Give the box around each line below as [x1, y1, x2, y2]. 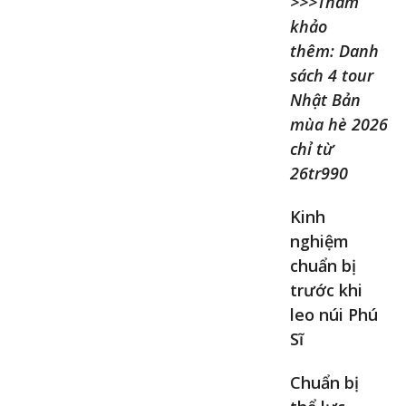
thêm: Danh [290, 40, 379, 63]
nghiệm [290, 230, 349, 253]
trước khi [290, 279, 362, 302]
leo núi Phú [290, 304, 378, 326]
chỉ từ [290, 138, 333, 160]
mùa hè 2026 [290, 113, 388, 136]
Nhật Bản [290, 89, 361, 111]
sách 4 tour [290, 64, 373, 87]
